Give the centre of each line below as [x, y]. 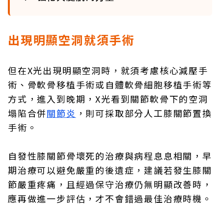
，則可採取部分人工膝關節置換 [144, 113]
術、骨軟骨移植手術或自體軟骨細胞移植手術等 [110, 84]
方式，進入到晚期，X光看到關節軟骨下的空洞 [108, 99]
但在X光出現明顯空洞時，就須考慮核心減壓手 [108, 70]
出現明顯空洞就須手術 [71, 40]
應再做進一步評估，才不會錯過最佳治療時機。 [110, 198]
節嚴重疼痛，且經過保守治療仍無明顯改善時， [110, 184]
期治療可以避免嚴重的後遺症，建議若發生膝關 [110, 170]
